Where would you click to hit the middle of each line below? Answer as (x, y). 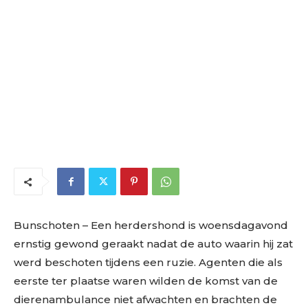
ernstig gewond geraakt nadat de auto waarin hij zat (153, 243)
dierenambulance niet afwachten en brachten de (145, 299)
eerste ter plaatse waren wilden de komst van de (146, 280)
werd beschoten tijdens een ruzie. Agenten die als (148, 262)
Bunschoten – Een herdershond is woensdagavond (151, 225)
